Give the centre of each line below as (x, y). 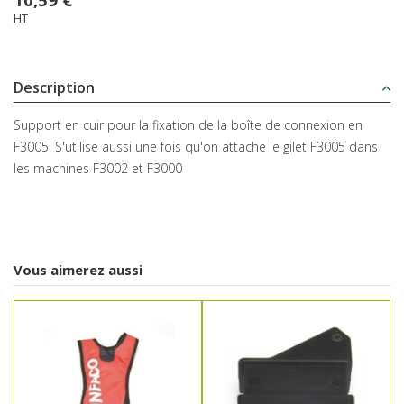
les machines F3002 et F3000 (98, 169)
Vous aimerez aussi (78, 270)
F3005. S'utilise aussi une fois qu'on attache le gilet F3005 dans (196, 147)
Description (54, 87)
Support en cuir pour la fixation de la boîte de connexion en (188, 125)
